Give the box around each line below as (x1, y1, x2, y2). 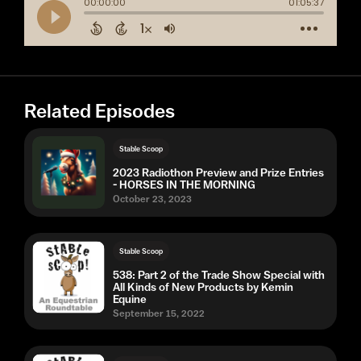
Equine (113, 293, 147, 305)
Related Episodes (24, 99, 175, 122)
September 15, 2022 (113, 308, 205, 319)
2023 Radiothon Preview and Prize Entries (113, 165, 324, 179)
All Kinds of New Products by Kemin (113, 280, 293, 293)
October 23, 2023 (113, 193, 192, 205)
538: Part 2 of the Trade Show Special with (113, 268, 325, 281)
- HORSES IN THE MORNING (113, 177, 255, 191)
